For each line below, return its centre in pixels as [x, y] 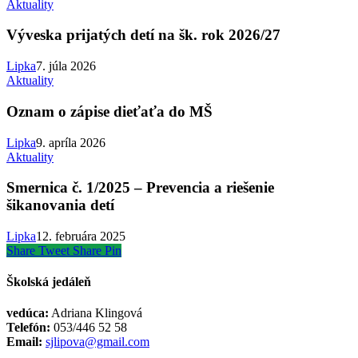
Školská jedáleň [49, 282]
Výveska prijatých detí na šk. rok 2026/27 [143, 35]
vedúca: [28, 313]
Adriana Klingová [95, 313]
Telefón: [28, 328]
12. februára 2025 [81, 236]
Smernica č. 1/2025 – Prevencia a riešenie [140, 188]
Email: [24, 342]
